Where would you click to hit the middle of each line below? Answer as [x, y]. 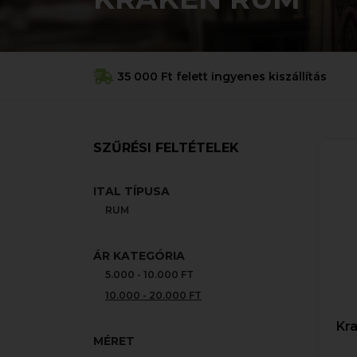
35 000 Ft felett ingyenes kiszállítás [222, 76]
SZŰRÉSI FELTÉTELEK [166, 148]
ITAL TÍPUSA [131, 191]
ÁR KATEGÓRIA [139, 256]
